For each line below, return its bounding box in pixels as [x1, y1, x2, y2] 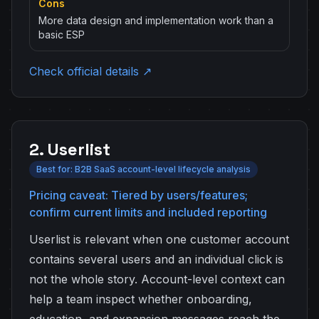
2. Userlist [29, 138, 110, 160]
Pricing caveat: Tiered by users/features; [29, 188, 248, 202]
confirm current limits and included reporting [29, 205, 267, 219]
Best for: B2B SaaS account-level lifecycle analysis [36, 164, 251, 174]
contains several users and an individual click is [29, 252, 283, 266]
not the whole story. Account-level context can [29, 272, 285, 286]
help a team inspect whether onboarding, [29, 292, 252, 306]
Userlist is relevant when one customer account [29, 232, 289, 246]
